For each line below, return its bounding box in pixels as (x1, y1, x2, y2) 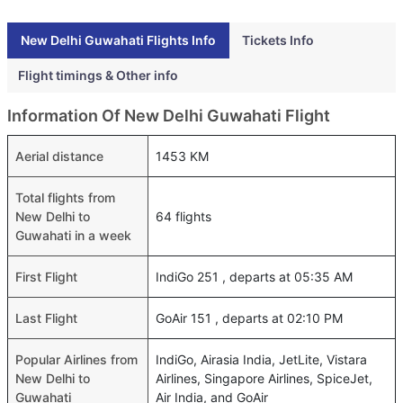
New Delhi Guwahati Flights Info (21, 31, 216, 48)
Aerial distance (15, 148, 103, 164)
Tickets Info (242, 31, 314, 48)
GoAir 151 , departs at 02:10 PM (156, 309, 343, 326)
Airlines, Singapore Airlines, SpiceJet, (156, 370, 372, 386)
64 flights (156, 208, 211, 224)
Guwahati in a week (15, 227, 131, 243)
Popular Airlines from (15, 351, 138, 367)
